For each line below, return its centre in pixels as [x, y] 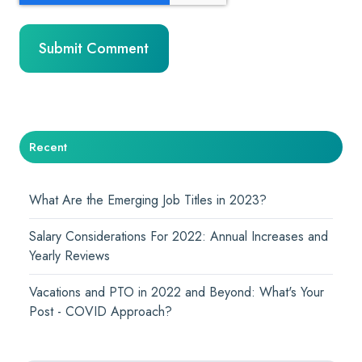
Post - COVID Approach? [101, 312]
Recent [48, 147]
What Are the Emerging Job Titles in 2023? [148, 200]
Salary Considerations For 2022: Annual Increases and [179, 236]
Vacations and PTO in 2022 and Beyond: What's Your [177, 293]
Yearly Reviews [70, 255]
